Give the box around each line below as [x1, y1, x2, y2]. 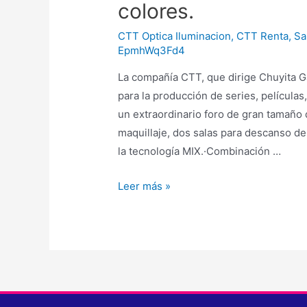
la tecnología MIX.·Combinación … [118, 144, 282, 158]
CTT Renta [236, 29, 289, 42]
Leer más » [118, 179, 171, 193]
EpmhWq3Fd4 [118, 43, 186, 57]
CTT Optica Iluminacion [118, 29, 232, 42]
